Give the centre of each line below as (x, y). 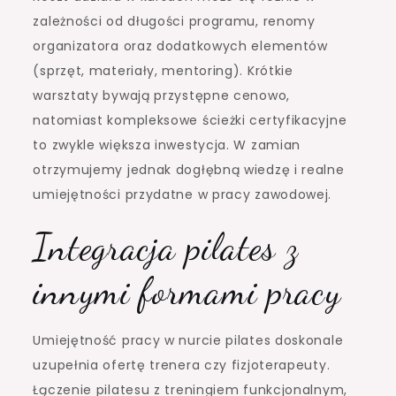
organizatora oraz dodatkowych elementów (180, 46)
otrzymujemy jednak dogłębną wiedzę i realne (189, 169)
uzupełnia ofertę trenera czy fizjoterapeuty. (182, 365)
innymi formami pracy (187, 291)
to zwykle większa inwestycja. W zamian (167, 145)
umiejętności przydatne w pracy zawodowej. (183, 194)
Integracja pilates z (166, 247)
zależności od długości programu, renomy (174, 21)
